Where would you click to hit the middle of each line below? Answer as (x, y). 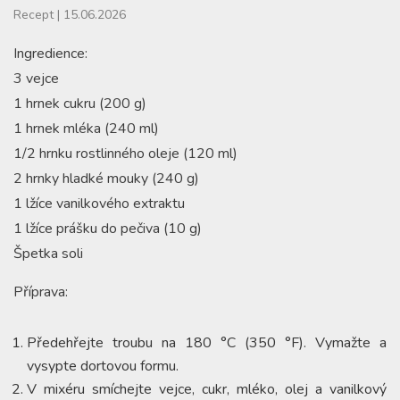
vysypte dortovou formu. (103, 366)
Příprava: (41, 292)
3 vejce (36, 78)
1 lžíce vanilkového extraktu (99, 203)
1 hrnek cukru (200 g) (80, 103)
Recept (33, 14)
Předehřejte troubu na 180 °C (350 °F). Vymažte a (207, 342)
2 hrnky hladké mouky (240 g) (106, 178)
